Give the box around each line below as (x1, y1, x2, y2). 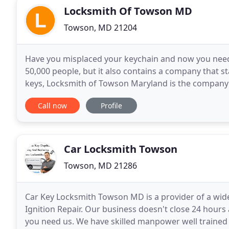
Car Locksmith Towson (64, 142, 177, 156)
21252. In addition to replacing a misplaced (25, 90, 191, 101)
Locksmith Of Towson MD (64, 4, 192, 18)
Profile (101, 101, 122, 110)
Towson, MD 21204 (64, 22, 137, 33)
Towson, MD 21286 (64, 160, 137, 171)
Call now (38, 101, 67, 110)
